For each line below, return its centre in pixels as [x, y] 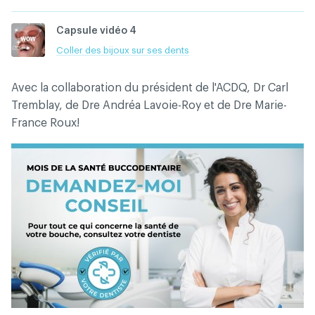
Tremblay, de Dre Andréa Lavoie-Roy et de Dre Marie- [149, 105]
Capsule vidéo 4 [96, 31]
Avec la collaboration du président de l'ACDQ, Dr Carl [150, 88]
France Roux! [45, 123]
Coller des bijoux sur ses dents [123, 50]
